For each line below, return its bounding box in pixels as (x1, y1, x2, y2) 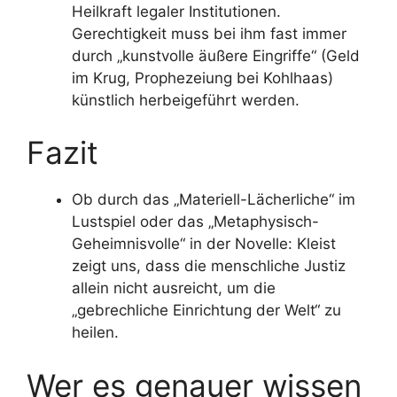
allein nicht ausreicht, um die (72, 279, 276, 297)
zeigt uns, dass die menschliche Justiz (72, 257, 346, 275)
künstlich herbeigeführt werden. (72, 90, 300, 109)
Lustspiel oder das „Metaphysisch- (72, 213, 319, 230)
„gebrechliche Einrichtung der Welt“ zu (72, 301, 341, 319)
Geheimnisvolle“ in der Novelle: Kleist (72, 235, 336, 253)
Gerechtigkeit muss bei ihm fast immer (72, 24, 346, 43)
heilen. (72, 323, 119, 341)
